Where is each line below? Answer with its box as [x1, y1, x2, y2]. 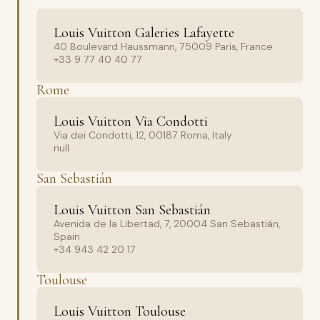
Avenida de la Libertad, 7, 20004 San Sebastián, [54, 217, 280, 230]
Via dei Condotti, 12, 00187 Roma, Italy [54, 129, 232, 141]
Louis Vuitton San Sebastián [54, 201, 211, 219]
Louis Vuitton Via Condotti [54, 113, 208, 130]
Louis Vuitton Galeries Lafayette [54, 24, 234, 41]
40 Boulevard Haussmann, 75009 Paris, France [54, 40, 273, 53]
